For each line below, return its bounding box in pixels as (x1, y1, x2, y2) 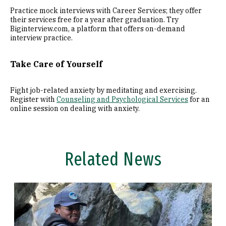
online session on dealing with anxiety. (10, 104, 140, 113)
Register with (10, 95, 56, 104)
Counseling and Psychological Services (56, 95, 188, 104)
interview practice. (10, 33, 73, 42)
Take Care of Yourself (10, 59, 102, 69)
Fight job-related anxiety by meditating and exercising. (10, 86, 197, 95)
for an (188, 95, 210, 104)
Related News (65, 148, 161, 171)
